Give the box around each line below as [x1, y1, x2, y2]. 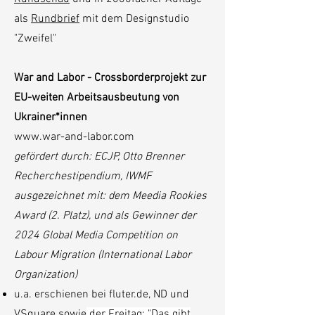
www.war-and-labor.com [14, 130, 134, 144]
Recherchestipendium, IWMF [14, 169, 152, 184]
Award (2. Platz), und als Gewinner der [14, 209, 196, 223]
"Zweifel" [14, 32, 56, 46]
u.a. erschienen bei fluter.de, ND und [14, 288, 189, 302]
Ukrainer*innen [14, 110, 87, 124]
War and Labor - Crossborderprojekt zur [14, 71, 206, 85]
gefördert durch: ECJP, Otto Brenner [14, 150, 184, 164]
